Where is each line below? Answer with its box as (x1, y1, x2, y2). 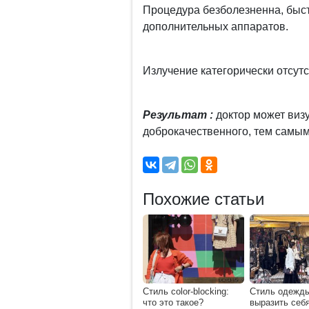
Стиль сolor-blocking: (143, 286, 229, 297)
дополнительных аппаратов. (143, 20, 288, 32)
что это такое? (143, 297, 203, 308)
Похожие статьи (143, 189, 264, 208)
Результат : (143, 108, 213, 121)
